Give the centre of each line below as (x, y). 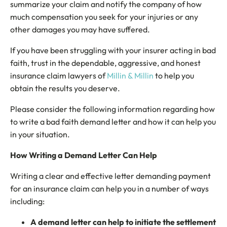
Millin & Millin (130, 75)
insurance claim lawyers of (59, 75)
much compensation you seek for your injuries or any (104, 17)
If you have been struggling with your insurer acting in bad (113, 50)
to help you (174, 75)
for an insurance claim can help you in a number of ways (109, 188)
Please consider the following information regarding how (112, 109)
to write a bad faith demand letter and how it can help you (113, 122)
